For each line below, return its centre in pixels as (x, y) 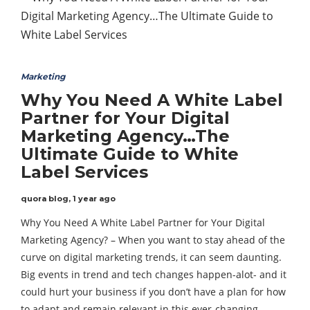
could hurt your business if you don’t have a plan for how (153, 292)
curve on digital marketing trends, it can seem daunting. (151, 257)
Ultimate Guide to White (130, 154)
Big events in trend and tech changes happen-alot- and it (154, 274)
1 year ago (94, 199)
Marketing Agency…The (125, 136)
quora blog (45, 199)
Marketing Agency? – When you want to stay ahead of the (153, 240)
